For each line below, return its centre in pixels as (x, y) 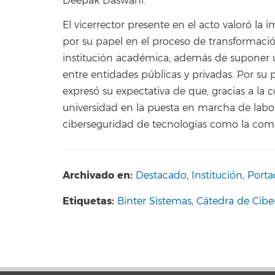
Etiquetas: (90, 201)
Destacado (161, 176)
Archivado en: (98, 176)
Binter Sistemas (154, 201)
